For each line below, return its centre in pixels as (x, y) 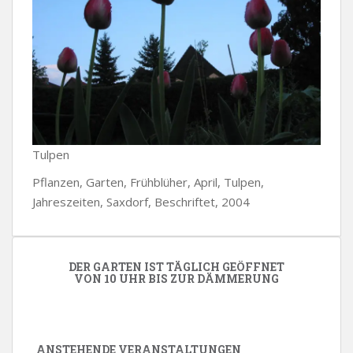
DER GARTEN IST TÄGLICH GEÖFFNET (176, 267)
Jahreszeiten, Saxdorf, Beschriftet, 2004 (141, 202)
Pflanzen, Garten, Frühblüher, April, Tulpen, (148, 182)
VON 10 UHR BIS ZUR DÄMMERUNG (176, 279)
